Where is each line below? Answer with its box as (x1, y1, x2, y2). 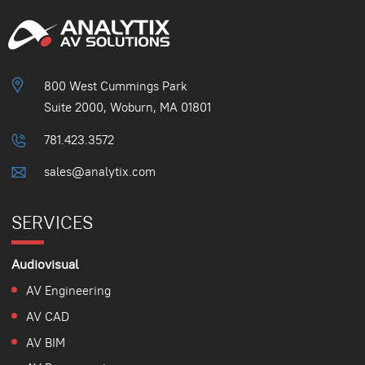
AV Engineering (25, 282, 111, 298)
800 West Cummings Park (44, 78, 187, 95)
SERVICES (11, 212, 93, 235)
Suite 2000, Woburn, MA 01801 (44, 99, 211, 116)
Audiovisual (11, 256, 79, 274)
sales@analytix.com (44, 164, 156, 180)
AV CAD (25, 308, 69, 324)
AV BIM (25, 334, 65, 350)
